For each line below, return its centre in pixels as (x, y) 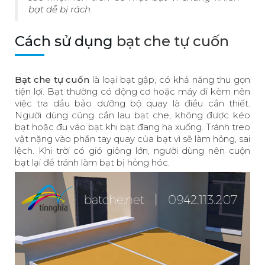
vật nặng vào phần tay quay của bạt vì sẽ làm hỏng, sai (132, 138)
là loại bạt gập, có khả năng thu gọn (170, 79)
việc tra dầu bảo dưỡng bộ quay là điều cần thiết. (132, 103)
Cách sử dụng (66, 41)
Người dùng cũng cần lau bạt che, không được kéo (132, 115)
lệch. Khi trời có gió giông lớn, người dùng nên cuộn (132, 150)
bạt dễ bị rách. (60, 9)
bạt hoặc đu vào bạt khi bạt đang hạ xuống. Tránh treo (132, 127)
